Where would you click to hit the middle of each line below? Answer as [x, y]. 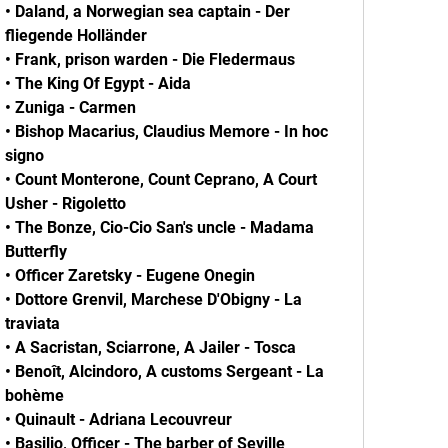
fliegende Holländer [76, 35]
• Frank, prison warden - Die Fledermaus [150, 59]
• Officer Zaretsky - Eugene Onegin [130, 275]
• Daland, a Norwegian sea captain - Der [147, 11]
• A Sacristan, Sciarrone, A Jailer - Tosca [150, 347]
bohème [34, 395]
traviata [32, 323]
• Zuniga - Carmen [70, 107]
